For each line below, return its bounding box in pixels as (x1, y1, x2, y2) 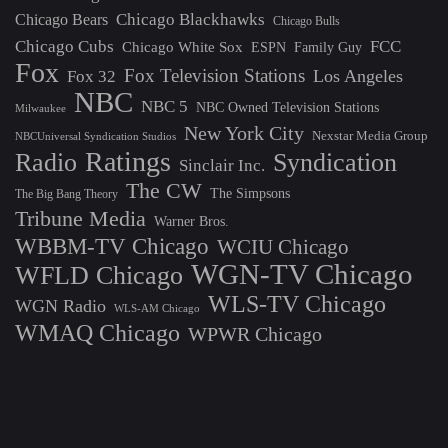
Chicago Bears (15, 10, 108, 28)
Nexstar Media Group (312, 127, 428, 143)
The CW (126, 178, 202, 203)
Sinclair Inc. (179, 155, 265, 175)
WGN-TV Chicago (191, 257, 413, 290)
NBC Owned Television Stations (196, 99, 379, 115)
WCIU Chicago (217, 234, 349, 259)
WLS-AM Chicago (114, 301, 200, 314)
